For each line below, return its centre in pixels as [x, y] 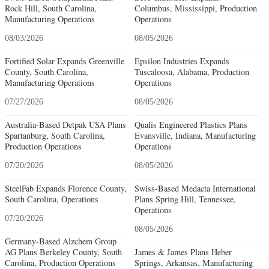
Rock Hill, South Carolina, [51, 8]
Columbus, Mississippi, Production [195, 8]
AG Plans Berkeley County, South [63, 252]
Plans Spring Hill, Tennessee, [185, 199]
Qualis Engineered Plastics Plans [191, 124]
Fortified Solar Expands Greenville [65, 61]
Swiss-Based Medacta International [195, 188]
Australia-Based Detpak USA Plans [65, 124]
